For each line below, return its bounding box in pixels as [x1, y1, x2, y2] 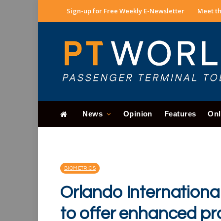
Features [164, 110, 196, 118]
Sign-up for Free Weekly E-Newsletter [67, 6, 184, 15]
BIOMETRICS [64, 166, 96, 171]
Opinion [123, 110, 152, 118]
